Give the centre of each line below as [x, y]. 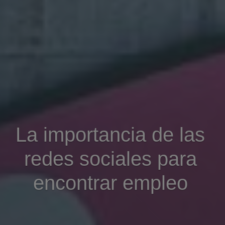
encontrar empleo [110, 183]
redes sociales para [110, 159]
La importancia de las [110, 135]
